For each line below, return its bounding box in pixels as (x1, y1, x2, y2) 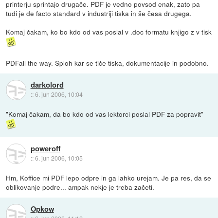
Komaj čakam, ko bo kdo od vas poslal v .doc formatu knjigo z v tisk (6, 26, 212, 36)
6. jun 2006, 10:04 (35, 90, 83, 99)
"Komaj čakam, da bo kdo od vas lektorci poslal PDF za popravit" (6, 109, 204, 119)
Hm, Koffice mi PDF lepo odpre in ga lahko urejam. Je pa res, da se (6, 173, 212, 182)
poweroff (30, 143, 60, 154)
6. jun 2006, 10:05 (35, 154, 83, 163)
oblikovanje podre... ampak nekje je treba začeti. (6, 182, 155, 192)
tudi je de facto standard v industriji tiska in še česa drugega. (6, 8, 192, 18)
